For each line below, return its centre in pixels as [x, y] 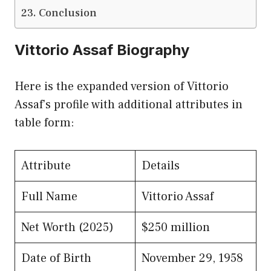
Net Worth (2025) [67, 227]
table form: [44, 122]
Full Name [49, 196]
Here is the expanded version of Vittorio [122, 86]
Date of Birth [56, 258]
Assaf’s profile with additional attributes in [129, 104]
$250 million [176, 227]
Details [161, 165]
